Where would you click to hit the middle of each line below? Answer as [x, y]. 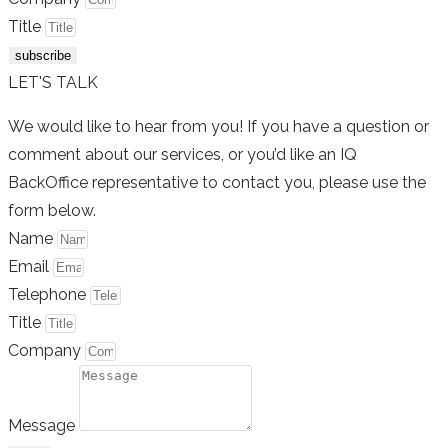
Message [43, 426]
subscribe [43, 56]
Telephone [49, 295]
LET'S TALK [53, 83]
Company [46, 351]
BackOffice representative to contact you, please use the [217, 183]
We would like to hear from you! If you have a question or [218, 127]
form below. [54, 211]
